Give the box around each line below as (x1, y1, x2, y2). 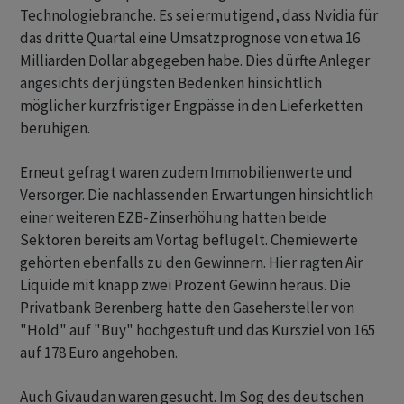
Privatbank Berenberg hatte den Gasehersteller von (20, 298, 354, 317)
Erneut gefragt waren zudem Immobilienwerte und (20, 162, 353, 182)
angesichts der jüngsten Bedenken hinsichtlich (20, 73, 322, 93)
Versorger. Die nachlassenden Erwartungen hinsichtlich (20, 185, 373, 205)
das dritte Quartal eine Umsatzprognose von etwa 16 (20, 28, 360, 48)
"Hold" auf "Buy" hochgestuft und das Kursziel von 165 (20, 320, 375, 340)
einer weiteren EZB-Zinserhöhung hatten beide (20, 207, 326, 227)
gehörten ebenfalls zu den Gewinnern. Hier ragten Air (20, 252, 363, 272)
